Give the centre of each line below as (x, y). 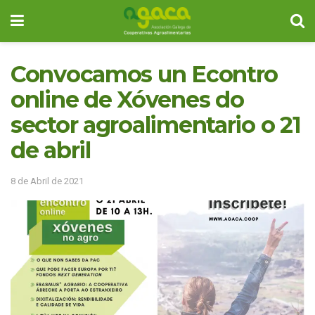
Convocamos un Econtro (144, 74)
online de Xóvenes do (127, 99)
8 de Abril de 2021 (47, 181)
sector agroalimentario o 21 (156, 125)
